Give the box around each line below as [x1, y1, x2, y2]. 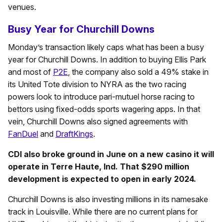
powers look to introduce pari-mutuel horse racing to [8, 91, 195, 102]
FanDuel [8, 128, 38, 139]
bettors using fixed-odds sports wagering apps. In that [8, 104, 200, 114]
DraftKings [55, 128, 93, 139]
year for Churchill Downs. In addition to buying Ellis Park [8, 54, 206, 64]
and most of [8, 66, 53, 77]
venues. [8, 1, 36, 12]
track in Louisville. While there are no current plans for [8, 206, 198, 217]
